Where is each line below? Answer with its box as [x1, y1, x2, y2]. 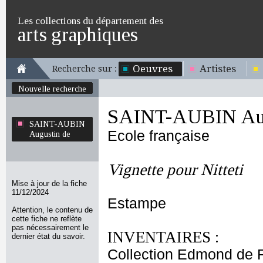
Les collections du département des [18, 15, 163, 26]
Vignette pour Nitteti [107, 161, 243, 178]
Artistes [200, 63, 236, 75]
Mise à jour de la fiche [12, 179, 87, 188]
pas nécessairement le [12, 223, 89, 232]
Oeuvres [133, 63, 173, 75]
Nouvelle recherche [18, 84, 86, 93]
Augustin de [29, 129, 70, 139]
